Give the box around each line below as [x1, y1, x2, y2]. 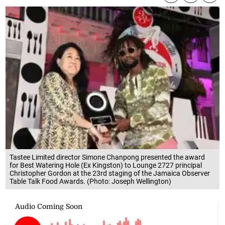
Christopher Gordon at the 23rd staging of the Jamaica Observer [10, 169, 210, 177]
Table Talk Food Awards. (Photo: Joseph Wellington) [10, 177, 172, 185]
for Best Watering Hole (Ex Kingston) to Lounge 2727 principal [10, 161, 202, 169]
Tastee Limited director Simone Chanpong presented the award [10, 153, 205, 161]
